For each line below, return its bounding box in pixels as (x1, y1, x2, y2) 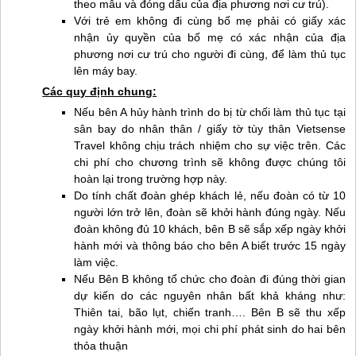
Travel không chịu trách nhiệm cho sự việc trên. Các (74, 139, 346, 152)
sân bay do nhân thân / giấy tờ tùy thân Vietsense (74, 122, 346, 135)
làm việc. (74, 256, 119, 269)
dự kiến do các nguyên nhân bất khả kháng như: (74, 289, 346, 302)
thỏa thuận (74, 339, 129, 352)
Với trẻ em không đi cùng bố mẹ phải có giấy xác (74, 14, 346, 27)
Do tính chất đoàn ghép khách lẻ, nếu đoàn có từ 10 (74, 189, 346, 202)
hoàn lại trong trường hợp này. (74, 172, 228, 185)
